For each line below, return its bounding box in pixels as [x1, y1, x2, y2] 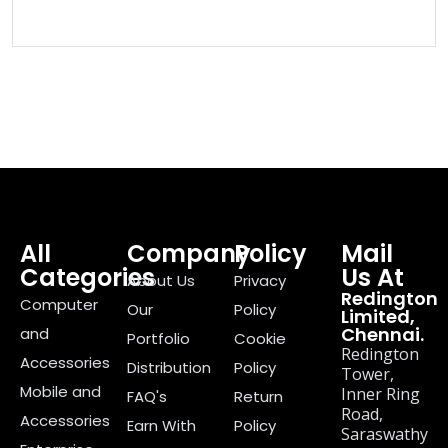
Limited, [341, 304, 415, 330]
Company [127, 237, 251, 271]
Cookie [234, 328, 286, 350]
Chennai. [341, 322, 424, 348]
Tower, [341, 363, 394, 386]
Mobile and [20, 381, 101, 403]
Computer [20, 294, 98, 316]
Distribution [127, 357, 211, 379]
